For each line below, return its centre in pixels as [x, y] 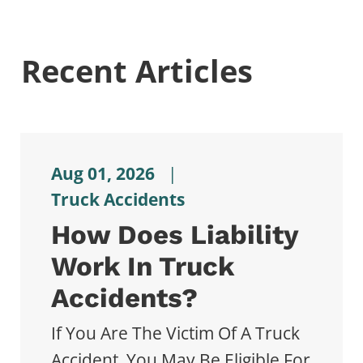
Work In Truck [142, 267]
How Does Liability [174, 235]
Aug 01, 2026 [102, 173]
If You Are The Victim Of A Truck [175, 333]
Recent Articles [137, 70]
